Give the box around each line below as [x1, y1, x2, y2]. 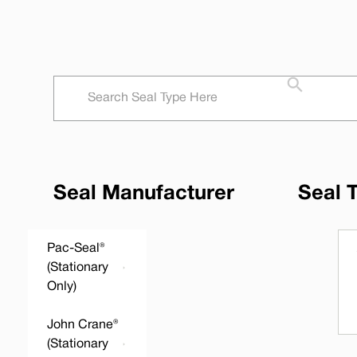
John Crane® [47, 320, 118, 331]
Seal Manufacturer [53, 185, 235, 203]
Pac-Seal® [47, 243, 104, 254]
